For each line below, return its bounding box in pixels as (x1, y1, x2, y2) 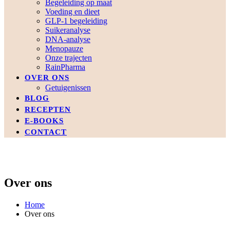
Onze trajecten (45, 53, 92, 62)
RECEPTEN (25, 105, 71, 113)
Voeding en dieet (45, 7, 100, 16)
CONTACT (25, 127, 67, 136)
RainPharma (45, 62, 85, 71)
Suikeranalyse (45, 25, 90, 34)
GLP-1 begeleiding (45, 16, 107, 25)
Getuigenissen (45, 83, 91, 92)
